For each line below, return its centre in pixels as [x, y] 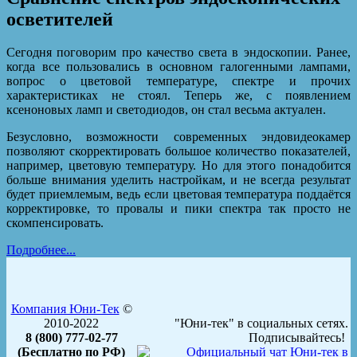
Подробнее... [41, 250]
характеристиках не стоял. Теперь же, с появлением [178, 96]
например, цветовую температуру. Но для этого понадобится [178, 166]
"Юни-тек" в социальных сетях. [261, 324]
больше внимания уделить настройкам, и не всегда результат [178, 180]
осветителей [60, 19]
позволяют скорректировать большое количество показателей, [178, 151]
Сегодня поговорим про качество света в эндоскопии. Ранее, [178, 53]
